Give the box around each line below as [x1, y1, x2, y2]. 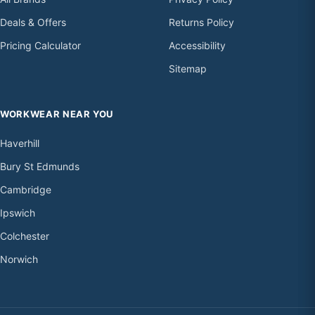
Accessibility [169, 39, 226, 52]
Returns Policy [169, 16, 234, 29]
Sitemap [169, 63, 207, 75]
